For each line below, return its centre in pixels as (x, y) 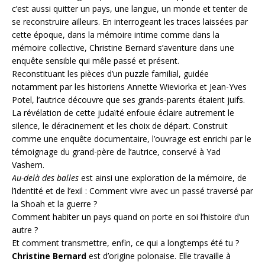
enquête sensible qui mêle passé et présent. (96, 61)
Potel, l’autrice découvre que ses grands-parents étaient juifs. (128, 100)
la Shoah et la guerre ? (54, 204)
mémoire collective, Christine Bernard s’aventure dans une (123, 48)
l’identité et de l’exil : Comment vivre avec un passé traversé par (132, 191)
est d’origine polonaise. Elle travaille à (160, 256)
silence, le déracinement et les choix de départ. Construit (120, 126)
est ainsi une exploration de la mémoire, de (163, 178)
